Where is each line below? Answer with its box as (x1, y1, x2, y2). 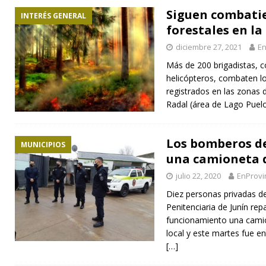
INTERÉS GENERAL (21, 10, 86, 21)
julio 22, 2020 (176, 170, 221, 182)
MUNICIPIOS (21, 140, 65, 150)
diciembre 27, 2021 (176, 41, 242, 52)
